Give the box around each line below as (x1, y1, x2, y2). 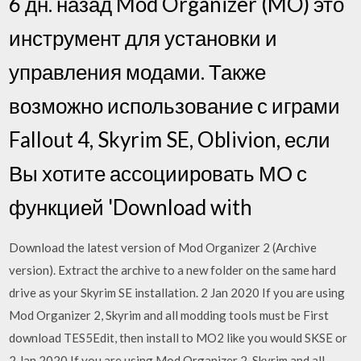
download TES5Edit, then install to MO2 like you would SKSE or (9, 330, 351, 345)
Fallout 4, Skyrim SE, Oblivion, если (9, 126, 331, 152)
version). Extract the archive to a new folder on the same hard (9, 262, 337, 277)
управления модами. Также (9, 58, 267, 85)
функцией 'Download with (9, 193, 257, 220)
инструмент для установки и (9, 24, 278, 51)
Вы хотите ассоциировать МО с (9, 160, 308, 186)
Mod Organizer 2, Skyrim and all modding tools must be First (9, 307, 330, 322)
